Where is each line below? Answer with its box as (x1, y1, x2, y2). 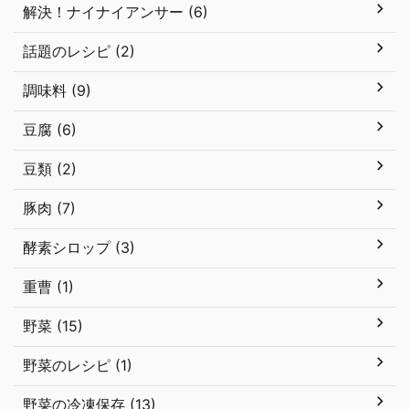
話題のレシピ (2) (23, 42, 135, 60)
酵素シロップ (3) (23, 238, 135, 257)
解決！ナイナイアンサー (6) (23, 3, 208, 21)
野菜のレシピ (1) (23, 356, 132, 374)
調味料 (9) (23, 81, 91, 100)
